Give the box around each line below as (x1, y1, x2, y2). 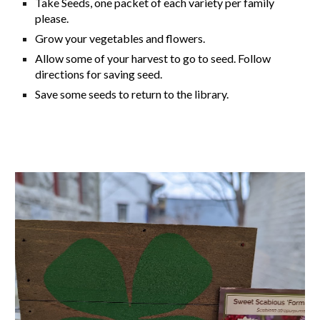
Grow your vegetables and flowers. (35, 31, 206, 46)
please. (35, 11, 69, 26)
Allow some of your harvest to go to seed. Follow (35, 51, 271, 66)
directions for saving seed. (35, 67, 163, 81)
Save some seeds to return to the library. (35, 87, 229, 101)
